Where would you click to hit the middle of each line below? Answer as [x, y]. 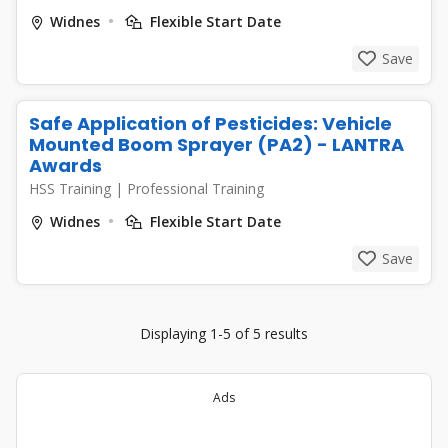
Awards [65, 165]
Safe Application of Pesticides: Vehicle [210, 123]
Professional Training [195, 188]
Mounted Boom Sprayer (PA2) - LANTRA [216, 144]
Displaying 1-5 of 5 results [224, 333]
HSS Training [72, 188]
